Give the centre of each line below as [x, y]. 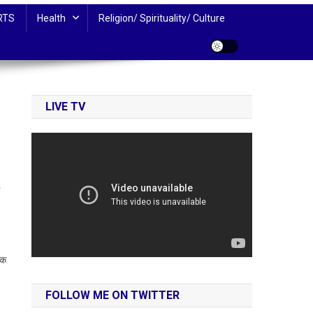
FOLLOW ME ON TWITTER [113, 295]
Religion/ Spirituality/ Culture [162, 18]
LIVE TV [66, 107]
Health [51, 18]
